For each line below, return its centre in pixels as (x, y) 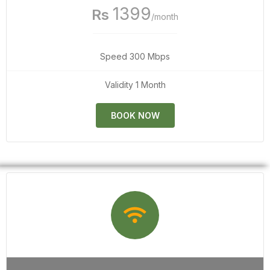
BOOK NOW (135, 115)
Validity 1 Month (135, 84)
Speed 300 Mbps (135, 56)
